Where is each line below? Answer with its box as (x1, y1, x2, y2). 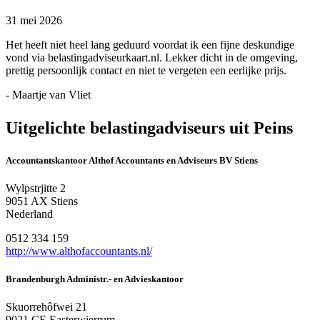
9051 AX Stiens (6, 194, 78, 207)
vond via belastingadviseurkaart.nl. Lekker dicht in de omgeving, (6, 51, 298, 64)
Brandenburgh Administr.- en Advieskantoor (6, 274, 184, 285)
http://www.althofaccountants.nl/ (6, 244, 152, 257)
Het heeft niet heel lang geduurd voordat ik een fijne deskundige (6, 38, 294, 51)
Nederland (6, 207, 53, 220)
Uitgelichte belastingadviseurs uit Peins (6, 118, 293, 137)
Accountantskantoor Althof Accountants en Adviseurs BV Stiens (6, 154, 258, 166)
